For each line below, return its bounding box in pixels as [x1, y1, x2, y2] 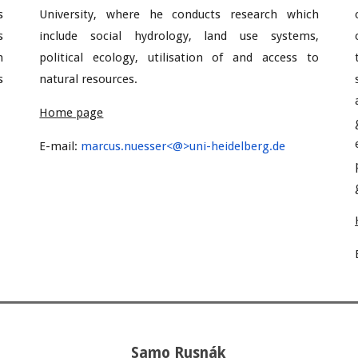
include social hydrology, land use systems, [39, 29, 319, 43]
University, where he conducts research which [39, 7, 319, 22]
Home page [39, 105, 104, 120]
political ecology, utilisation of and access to [39, 50, 319, 65]
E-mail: [39, 139, 82, 153]
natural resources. [39, 72, 141, 86]
